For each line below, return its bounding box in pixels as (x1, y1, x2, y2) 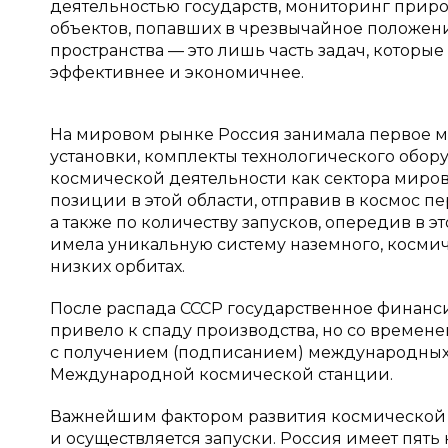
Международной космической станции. (50, 365, 393, 384)
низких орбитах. (50, 257, 185, 276)
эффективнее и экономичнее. (50, 63, 304, 82)
